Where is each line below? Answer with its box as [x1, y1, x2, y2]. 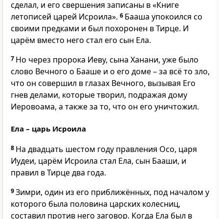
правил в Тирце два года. [11, 167, 106, 178]
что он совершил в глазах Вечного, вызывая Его [11, 78, 196, 89]
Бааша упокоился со [125, 11, 202, 22]
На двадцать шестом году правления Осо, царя [16, 144, 197, 155]
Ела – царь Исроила [11, 124, 86, 134]
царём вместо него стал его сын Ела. [11, 35, 151, 46]
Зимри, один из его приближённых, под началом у [16, 187, 209, 198]
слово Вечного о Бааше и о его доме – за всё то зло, [11, 66, 210, 77]
